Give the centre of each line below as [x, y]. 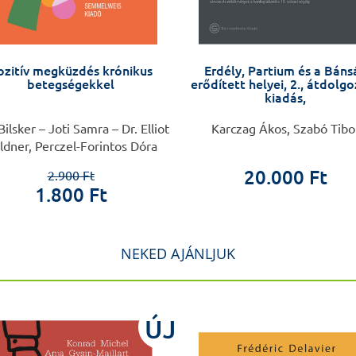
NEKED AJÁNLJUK [178, 254]
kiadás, [285, 98]
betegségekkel [71, 85]
